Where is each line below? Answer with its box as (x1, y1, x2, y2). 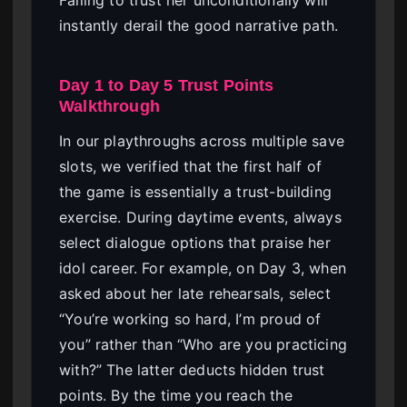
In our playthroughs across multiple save (59, 131, 344, 150)
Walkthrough (59, 96, 160, 116)
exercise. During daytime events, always (59, 207, 342, 226)
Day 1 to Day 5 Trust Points (59, 75, 274, 95)
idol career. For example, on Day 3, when (59, 258, 346, 277)
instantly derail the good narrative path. (59, 16, 339, 35)
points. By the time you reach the (59, 385, 293, 404)
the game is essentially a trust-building (59, 182, 332, 201)
